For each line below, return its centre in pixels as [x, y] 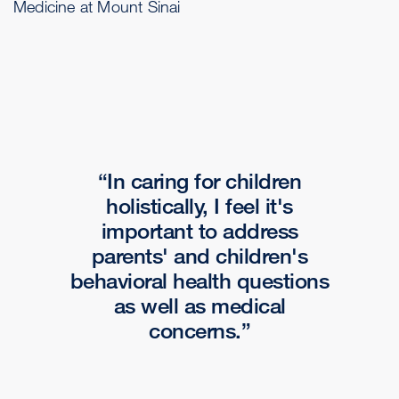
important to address [199, 231]
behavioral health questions [199, 281]
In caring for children [204, 181]
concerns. [195, 330]
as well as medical [199, 305]
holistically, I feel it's [199, 206]
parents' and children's [199, 256]
